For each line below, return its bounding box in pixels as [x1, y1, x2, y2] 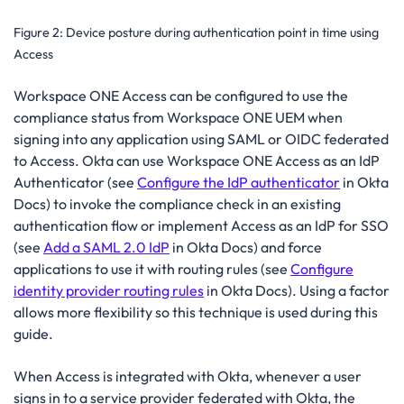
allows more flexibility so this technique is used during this [14, 303, 378, 322]
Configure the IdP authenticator [137, 173, 340, 192]
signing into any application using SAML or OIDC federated [14, 130, 389, 149]
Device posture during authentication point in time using [66, 23, 379, 41]
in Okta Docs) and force [170, 238, 322, 257]
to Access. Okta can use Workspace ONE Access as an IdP [14, 151, 380, 170]
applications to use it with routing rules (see [14, 260, 290, 279]
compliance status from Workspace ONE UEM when [14, 108, 343, 127]
